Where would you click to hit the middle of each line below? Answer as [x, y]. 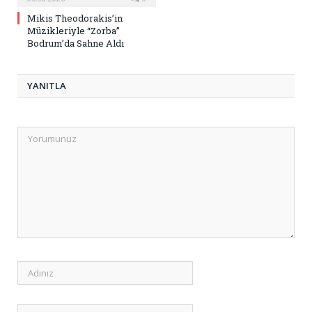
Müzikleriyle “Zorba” [73, 31]
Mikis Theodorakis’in [75, 18]
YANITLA [47, 86]
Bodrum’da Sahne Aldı [76, 44]
